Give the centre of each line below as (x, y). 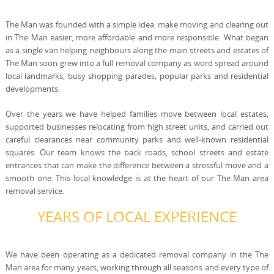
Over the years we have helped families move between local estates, (137, 114)
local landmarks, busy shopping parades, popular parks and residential (137, 76)
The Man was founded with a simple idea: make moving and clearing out (137, 24)
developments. (32, 89)
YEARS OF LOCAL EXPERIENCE (137, 217)
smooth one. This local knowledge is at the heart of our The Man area (137, 178)
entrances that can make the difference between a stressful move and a (137, 165)
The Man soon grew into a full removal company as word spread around (137, 63)
